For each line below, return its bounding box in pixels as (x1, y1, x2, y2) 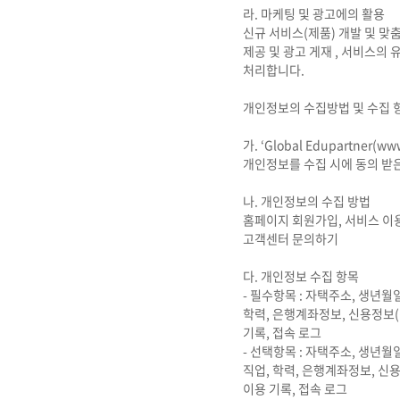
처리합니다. (243, 61, 304, 79)
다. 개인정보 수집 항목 (243, 267, 359, 285)
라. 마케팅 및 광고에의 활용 (243, 4, 385, 22)
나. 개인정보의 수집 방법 (243, 192, 371, 210)
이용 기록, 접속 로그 (243, 379, 347, 397)
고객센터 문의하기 (243, 229, 338, 247)
